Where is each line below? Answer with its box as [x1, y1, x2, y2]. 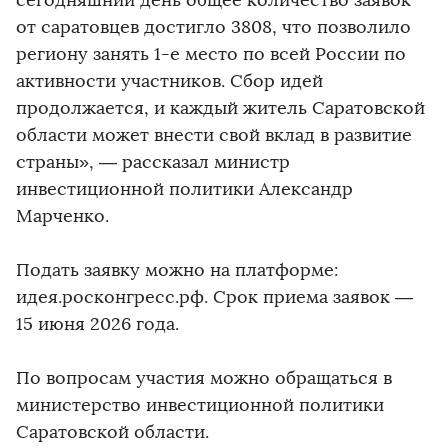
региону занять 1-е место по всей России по [16, 43, 406, 66]
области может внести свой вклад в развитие [16, 124, 412, 147]
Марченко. [16, 205, 109, 228]
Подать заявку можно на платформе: [16, 259, 339, 282]
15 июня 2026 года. [16, 313, 179, 336]
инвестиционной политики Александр [16, 178, 353, 201]
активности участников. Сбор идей [16, 70, 323, 93]
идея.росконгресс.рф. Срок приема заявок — [16, 286, 413, 309]
